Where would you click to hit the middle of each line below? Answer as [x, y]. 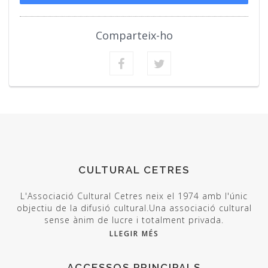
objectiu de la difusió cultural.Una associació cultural [134, 208]
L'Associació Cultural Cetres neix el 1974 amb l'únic [134, 196]
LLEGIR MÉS [134, 233]
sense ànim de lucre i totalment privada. [134, 220]
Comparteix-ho [134, 35]
